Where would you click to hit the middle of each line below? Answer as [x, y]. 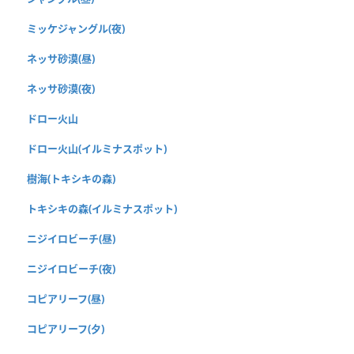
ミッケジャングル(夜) [76, 29]
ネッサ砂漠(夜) [61, 89]
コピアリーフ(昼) [66, 299]
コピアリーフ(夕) [66, 329]
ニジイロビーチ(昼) [71, 239]
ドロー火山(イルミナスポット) [97, 149]
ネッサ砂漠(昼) [61, 59]
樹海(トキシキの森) [71, 179]
